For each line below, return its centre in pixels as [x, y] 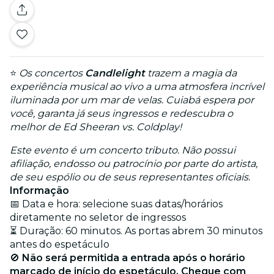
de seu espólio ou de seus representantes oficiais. [130, 177]
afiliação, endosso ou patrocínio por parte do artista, [134, 164]
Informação [39, 191]
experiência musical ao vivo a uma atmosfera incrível [137, 87]
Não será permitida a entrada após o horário [134, 258]
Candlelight [115, 73]
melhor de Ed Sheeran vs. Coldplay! [96, 127]
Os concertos [52, 73]
